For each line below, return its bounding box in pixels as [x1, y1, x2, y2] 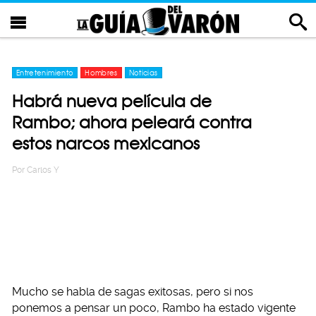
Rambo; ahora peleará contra [12, 112, 252, 133]
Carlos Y [27, 165, 59, 175]
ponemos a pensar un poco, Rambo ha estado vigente [12, 301, 296, 315]
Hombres [85, 68, 118, 77]
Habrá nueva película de [12, 91, 212, 111]
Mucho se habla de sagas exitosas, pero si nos [12, 285, 253, 298]
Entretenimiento [16, 68, 74, 77]
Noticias [128, 68, 158, 77]
